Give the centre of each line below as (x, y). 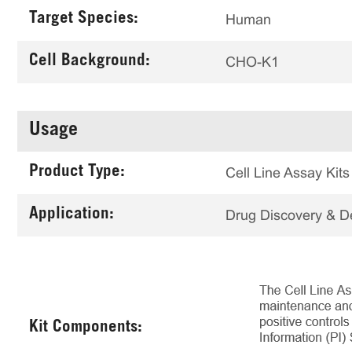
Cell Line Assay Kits (288, 172)
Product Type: (77, 172)
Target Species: (84, 19)
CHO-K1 (252, 62)
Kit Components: (86, 328)
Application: (71, 215)
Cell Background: (90, 62)
